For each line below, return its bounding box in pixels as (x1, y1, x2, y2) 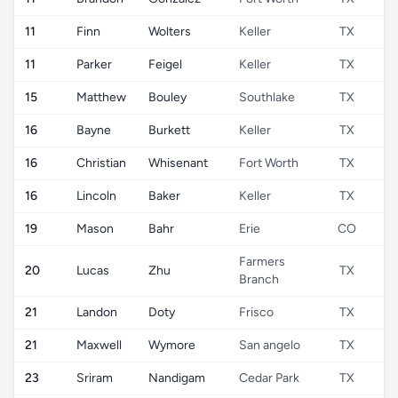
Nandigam (148, 370, 205, 386)
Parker (76, 57, 112, 72)
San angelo (239, 338, 300, 353)
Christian (76, 155, 126, 171)
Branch (239, 272, 279, 287)
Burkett (148, 123, 190, 138)
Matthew (76, 90, 126, 105)
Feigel (148, 57, 182, 72)
